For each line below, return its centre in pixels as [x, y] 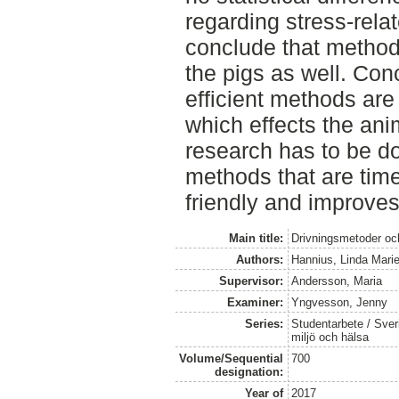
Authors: [259, 260]
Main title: [256, 239]
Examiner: [255, 303]
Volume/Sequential [231, 359]
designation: [248, 372]
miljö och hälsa [330, 338]
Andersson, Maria [337, 281]
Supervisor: [251, 281]
